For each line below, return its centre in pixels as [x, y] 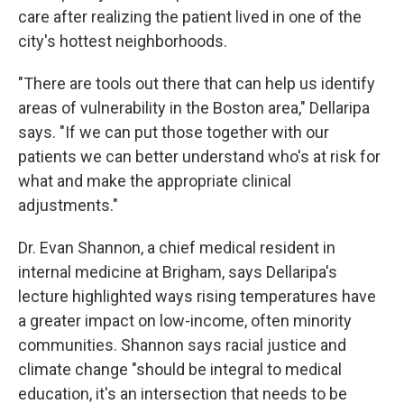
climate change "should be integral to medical [180, 370]
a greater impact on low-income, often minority [185, 321]
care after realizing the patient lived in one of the [190, 17]
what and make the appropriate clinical [155, 181]
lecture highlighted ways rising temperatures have [197, 297]
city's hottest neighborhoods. [123, 41]
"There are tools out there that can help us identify [197, 84]
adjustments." [68, 206]
